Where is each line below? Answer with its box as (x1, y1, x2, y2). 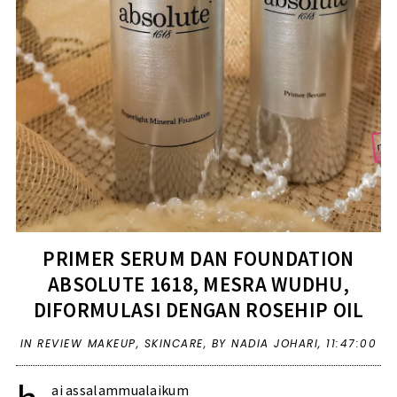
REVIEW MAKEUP (37, 336, 136, 352)
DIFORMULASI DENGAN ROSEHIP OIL (33, 297, 364, 323)
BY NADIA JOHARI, (211, 336, 327, 352)
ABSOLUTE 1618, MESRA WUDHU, (47, 271, 350, 298)
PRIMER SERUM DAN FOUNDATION (43, 245, 354, 272)
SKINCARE (144, 336, 204, 352)
